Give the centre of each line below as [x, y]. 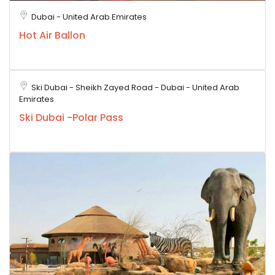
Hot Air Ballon [52, 35]
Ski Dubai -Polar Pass [71, 117]
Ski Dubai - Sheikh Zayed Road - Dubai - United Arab [135, 87]
